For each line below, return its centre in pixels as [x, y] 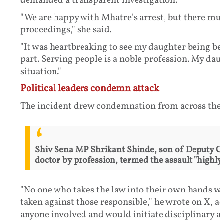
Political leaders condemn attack [89, 89]
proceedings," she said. [66, 30]
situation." [41, 71]
